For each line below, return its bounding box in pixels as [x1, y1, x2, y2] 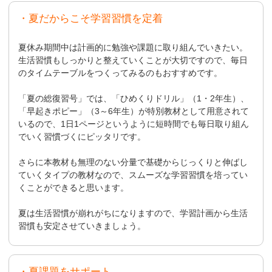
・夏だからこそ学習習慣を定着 [18, 12, 163, 24]
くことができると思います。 [18, 183, 129, 193]
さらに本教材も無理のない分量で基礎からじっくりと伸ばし [18, 157, 248, 168]
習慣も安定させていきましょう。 [18, 221, 146, 231]
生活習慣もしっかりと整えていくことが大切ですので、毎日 [18, 55, 248, 66]
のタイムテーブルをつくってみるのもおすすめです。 [18, 68, 223, 78]
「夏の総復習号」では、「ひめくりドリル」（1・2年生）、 [18, 93, 250, 104]
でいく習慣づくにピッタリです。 [18, 132, 146, 142]
